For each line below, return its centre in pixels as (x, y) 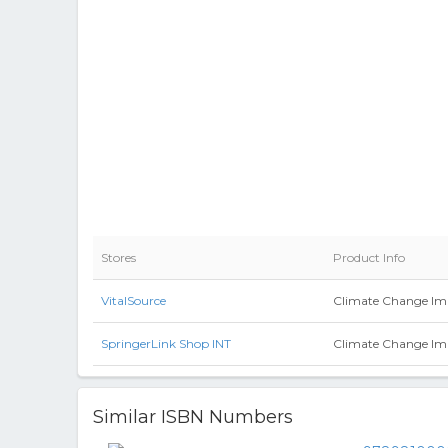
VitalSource (133, 300)
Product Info (369, 257)
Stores (118, 257)
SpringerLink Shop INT (166, 343)
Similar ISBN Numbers (193, 417)
